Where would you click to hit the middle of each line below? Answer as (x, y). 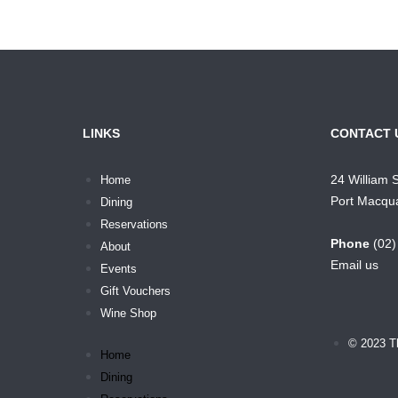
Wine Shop (128, 313)
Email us (355, 265)
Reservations (134, 224)
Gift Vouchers (135, 291)
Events (118, 268)
